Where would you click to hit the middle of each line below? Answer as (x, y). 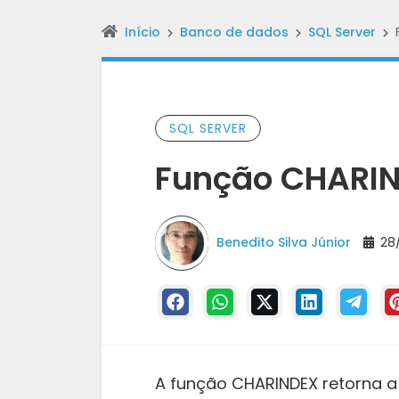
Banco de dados (234, 32)
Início (142, 32)
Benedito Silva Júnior (284, 242)
